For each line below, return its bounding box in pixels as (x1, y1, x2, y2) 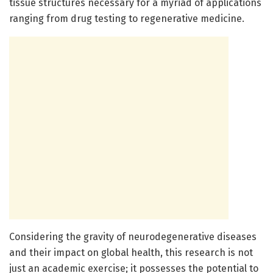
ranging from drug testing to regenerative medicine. (9, 13, 244, 25)
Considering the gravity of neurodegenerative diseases (9, 231, 257, 243)
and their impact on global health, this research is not (9, 247, 253, 259)
